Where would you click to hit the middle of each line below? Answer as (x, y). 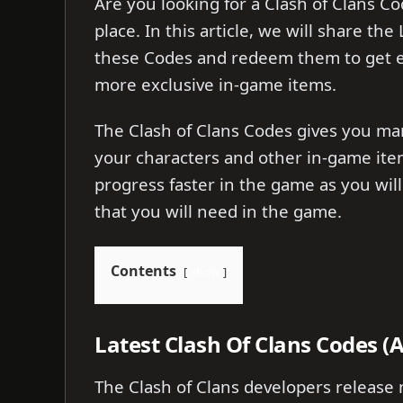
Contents (143, 271)
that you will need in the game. (218, 211)
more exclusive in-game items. (215, 85)
